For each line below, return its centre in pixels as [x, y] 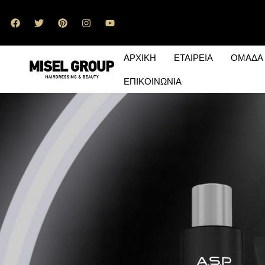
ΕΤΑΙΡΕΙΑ [194, 57]
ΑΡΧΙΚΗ [140, 57]
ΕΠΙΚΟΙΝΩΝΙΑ [153, 81]
